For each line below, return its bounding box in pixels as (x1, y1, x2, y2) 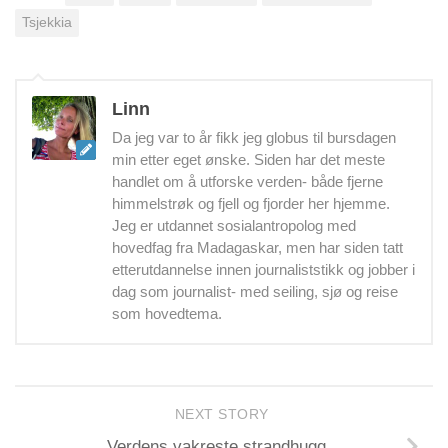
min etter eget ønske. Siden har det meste (112, 152, 385, 169)
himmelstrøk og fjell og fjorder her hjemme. (112, 196, 390, 213)
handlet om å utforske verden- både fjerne (112, 174, 383, 191)
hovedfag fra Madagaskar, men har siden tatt (112, 240, 403, 257)
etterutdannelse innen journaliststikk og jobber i (112, 262, 415, 279)
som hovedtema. (112, 306, 222, 323)
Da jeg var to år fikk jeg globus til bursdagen (112, 130, 396, 147)
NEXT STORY (174, 406, 274, 422)
